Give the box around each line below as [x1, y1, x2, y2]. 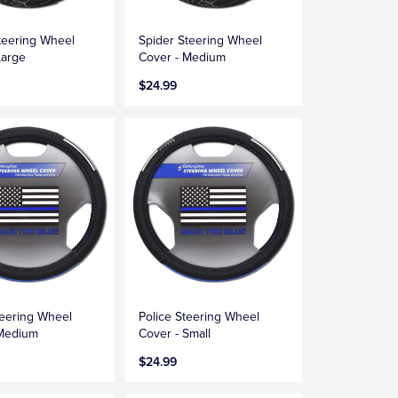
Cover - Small [138, 325, 211, 341]
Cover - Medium [138, 50, 226, 66]
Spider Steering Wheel [138, 33, 262, 49]
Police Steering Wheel [138, 308, 259, 324]
